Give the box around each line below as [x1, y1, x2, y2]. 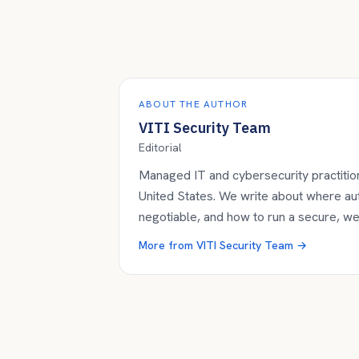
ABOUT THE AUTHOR [139, 98, 248, 111]
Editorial [139, 140, 182, 155]
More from [139, 238, 196, 252]
